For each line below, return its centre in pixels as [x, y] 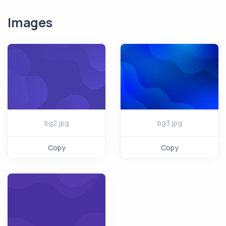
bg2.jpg [56, 123]
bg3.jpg [169, 123]
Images [30, 23]
